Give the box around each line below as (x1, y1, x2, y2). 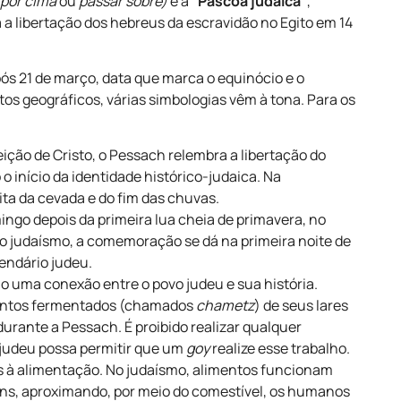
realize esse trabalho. (209, 338, 351, 359)
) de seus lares (254, 295, 349, 316)
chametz (196, 295, 255, 316)
